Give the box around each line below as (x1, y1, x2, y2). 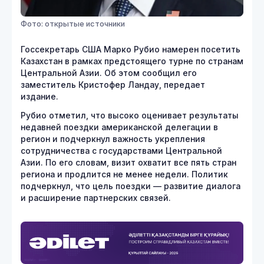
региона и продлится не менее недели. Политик (21, 169, 228, 179)
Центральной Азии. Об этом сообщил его (21, 68, 197, 78)
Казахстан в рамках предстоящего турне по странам (21, 56, 243, 66)
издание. (21, 91, 58, 101)
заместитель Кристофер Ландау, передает (21, 80, 205, 90)
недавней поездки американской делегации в (21, 122, 218, 132)
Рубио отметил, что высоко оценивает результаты (21, 110, 239, 120)
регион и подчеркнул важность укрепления (21, 134, 205, 144)
